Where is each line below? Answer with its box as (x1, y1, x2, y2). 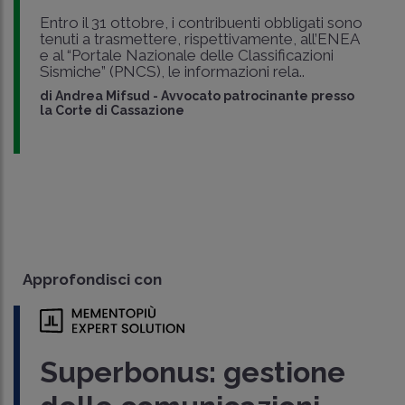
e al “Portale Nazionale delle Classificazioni (39, 45, 334, 64)
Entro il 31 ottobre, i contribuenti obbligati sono (39, 13, 363, 32)
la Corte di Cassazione (39, 102, 184, 118)
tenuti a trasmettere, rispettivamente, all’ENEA (39, 29, 359, 48)
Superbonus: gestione (39, 354, 345, 389)
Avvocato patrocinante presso (160, 88, 354, 103)
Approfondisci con (23, 269, 162, 288)
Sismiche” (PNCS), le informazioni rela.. (39, 61, 305, 80)
